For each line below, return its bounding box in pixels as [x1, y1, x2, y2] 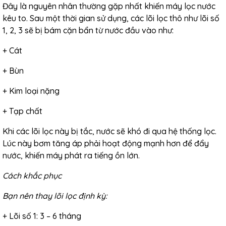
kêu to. [3, 13, 30, 23]
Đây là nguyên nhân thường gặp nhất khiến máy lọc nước [3, 1, 215, 11]
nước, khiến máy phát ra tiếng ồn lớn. [3, 150, 140, 160]
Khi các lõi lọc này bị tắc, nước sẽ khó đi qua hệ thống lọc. [3, 126, 216, 136]
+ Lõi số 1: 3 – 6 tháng [3, 211, 81, 221]
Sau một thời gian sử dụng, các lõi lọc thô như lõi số [30, 13, 219, 23]
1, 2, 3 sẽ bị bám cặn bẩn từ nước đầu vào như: [3, 25, 174, 35]
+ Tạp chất [3, 106, 42, 116]
